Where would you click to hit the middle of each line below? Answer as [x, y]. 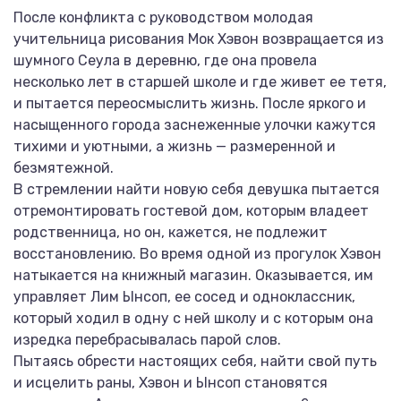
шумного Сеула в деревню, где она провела [165, 60]
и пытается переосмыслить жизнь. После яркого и [190, 103]
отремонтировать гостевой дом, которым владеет [191, 211]
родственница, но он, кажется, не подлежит [171, 232]
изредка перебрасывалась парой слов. [147, 340]
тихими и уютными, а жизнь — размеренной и [175, 146]
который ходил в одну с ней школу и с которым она [193, 318]
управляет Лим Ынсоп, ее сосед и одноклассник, [184, 297]
